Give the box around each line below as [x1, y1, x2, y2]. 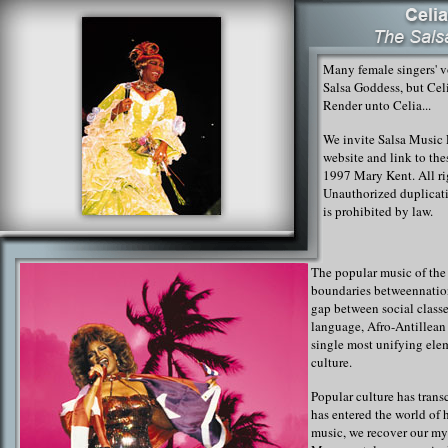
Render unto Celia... [323, 96, 431, 114]
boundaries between [311, 281, 419, 299]
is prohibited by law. [323, 202, 433, 220]
